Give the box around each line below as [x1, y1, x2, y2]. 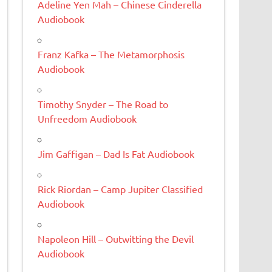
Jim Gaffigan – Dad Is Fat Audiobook [38, 147, 195, 160]
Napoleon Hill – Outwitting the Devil [38, 232, 194, 245]
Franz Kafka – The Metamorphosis [38, 47, 185, 60]
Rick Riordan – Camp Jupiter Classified [38, 182, 203, 195]
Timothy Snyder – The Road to [38, 97, 169, 110]
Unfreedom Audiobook [38, 112, 137, 124]
